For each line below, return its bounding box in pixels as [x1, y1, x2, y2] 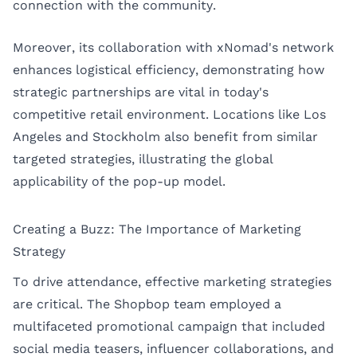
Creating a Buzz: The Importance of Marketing [13, 222, 301, 237]
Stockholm [92, 129, 160, 145]
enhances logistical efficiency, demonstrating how [13, 62, 324, 78]
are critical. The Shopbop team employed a [13, 296, 281, 312]
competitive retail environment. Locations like [13, 107, 304, 123]
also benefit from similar [160, 129, 318, 145]
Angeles [13, 129, 61, 145]
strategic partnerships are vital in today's [13, 84, 269, 100]
